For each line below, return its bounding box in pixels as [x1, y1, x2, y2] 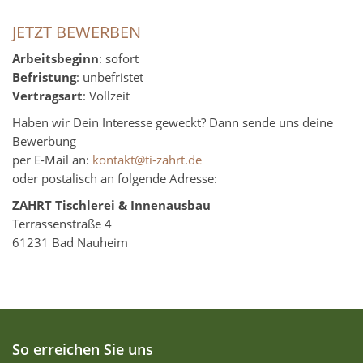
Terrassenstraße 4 [12, 216, 112, 233]
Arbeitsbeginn [12, 50, 99, 68]
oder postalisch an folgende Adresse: [12, 170, 217, 188]
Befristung [12, 69, 76, 87]
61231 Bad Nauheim [12, 234, 128, 252]
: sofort [99, 50, 139, 68]
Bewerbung [12, 133, 76, 151]
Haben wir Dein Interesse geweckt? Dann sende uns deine [12, 114, 333, 132]
